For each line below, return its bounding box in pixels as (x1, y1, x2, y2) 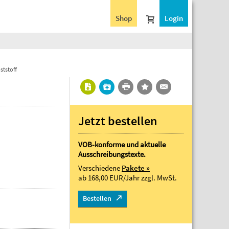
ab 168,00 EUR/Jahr (78, 173, 141, 182)
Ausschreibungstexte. (78, 149, 146, 159)
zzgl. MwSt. (141, 173, 177, 182)
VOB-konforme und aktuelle (78, 140, 166, 149)
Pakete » (122, 163, 150, 173)
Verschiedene (78, 163, 122, 173)
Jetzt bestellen (78, 113, 157, 129)
